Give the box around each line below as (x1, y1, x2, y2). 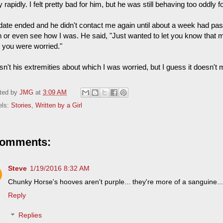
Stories (11, 102, 31, 110)
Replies (18, 211, 42, 220)
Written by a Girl (35, 102, 82, 110)
